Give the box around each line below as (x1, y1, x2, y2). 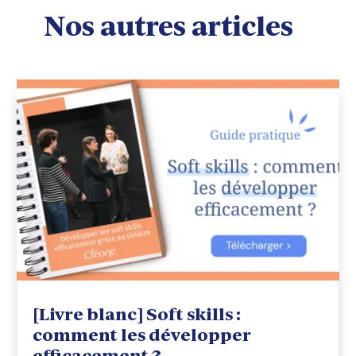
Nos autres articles (43, 10, 293, 42)
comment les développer (33, 324, 252, 345)
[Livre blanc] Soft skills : (33, 304, 242, 324)
